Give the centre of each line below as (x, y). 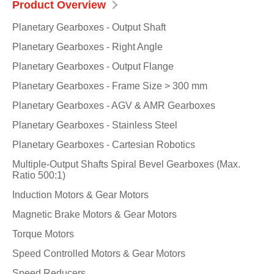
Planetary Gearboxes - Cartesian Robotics (104, 145)
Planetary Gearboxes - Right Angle (87, 47)
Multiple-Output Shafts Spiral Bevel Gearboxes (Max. (126, 164)
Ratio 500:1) (39, 175)
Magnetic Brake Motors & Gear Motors (94, 214)
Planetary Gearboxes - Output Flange (93, 66)
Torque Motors (43, 234)
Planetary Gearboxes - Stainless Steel (95, 125)
